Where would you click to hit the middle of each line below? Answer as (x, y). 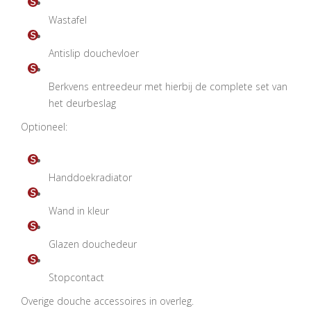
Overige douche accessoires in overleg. (107, 301)
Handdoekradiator (90, 177)
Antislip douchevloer (94, 53)
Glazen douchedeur (93, 244)
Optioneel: (44, 127)
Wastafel (68, 20)
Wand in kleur (79, 211)
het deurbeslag (82, 103)
